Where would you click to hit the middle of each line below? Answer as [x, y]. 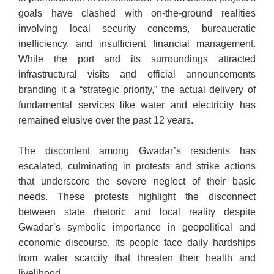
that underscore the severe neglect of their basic [137, 182]
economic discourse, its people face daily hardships [137, 243]
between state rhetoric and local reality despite [137, 212]
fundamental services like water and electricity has [137, 105]
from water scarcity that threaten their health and [137, 258]
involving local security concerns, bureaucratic [137, 29]
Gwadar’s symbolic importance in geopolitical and [137, 228]
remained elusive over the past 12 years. [106, 120]
